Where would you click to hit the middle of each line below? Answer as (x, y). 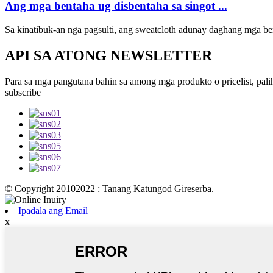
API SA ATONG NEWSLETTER (108, 55)
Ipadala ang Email (53, 210)
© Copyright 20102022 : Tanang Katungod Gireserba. (109, 188)
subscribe (23, 92)
